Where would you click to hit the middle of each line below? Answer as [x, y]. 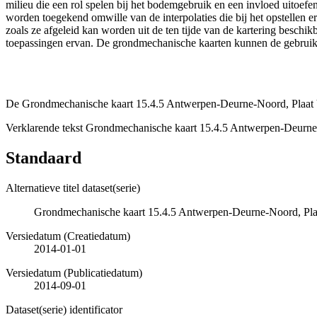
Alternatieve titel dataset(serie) [73, 188]
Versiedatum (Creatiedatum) [68, 236]
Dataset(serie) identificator [64, 309]
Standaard [44, 157]
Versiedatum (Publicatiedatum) [74, 272]
